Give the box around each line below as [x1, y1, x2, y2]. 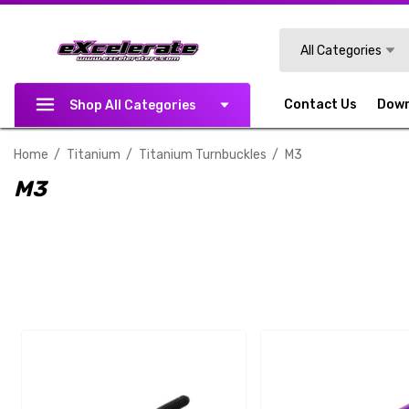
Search [278, 31, 321, 47]
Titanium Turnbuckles [139, 147, 267, 163]
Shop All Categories [68, 98, 196, 113]
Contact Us [284, 97, 358, 112]
